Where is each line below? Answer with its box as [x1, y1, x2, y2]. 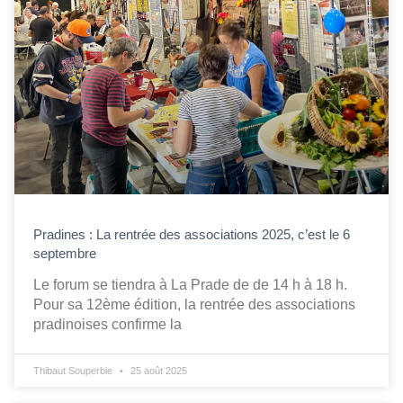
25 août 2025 [128, 365, 187, 377]
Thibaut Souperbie [33, 365, 115, 377]
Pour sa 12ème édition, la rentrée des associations [33, 297, 355, 313]
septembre [33, 246, 96, 262]
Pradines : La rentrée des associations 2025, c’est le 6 [33, 227, 350, 243]
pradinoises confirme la [33, 317, 182, 333]
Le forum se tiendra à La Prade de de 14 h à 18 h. [33, 277, 351, 293]
